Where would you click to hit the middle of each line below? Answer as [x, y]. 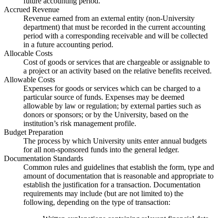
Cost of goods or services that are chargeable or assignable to [117, 62]
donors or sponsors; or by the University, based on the [106, 114]
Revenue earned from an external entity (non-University [109, 18]
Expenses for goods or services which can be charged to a [112, 88]
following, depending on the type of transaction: [97, 202]
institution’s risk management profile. [80, 123]
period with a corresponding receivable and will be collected [116, 36]
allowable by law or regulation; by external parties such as [112, 106]
